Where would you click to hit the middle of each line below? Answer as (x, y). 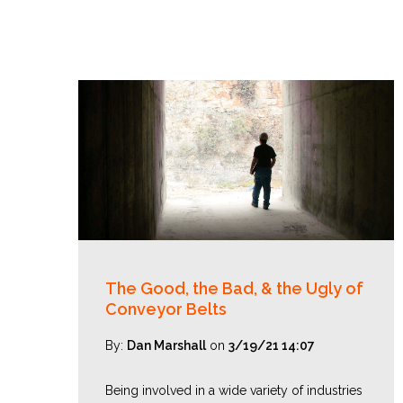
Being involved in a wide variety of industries (234, 390)
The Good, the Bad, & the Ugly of (234, 288)
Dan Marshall (166, 345)
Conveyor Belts (166, 309)
